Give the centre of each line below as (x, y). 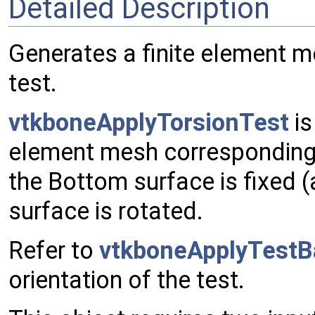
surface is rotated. (106, 211)
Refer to (54, 251)
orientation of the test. (127, 280)
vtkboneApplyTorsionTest (149, 123)
